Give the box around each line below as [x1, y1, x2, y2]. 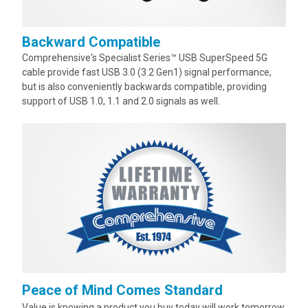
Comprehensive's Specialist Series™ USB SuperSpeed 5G [22, 52, 267, 63]
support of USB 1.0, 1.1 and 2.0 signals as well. [22, 95, 220, 107]
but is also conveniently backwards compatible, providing [22, 80, 267, 92]
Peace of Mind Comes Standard [22, 282, 223, 299]
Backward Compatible [22, 33, 160, 50]
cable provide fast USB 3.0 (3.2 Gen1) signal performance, [22, 66, 272, 78]
